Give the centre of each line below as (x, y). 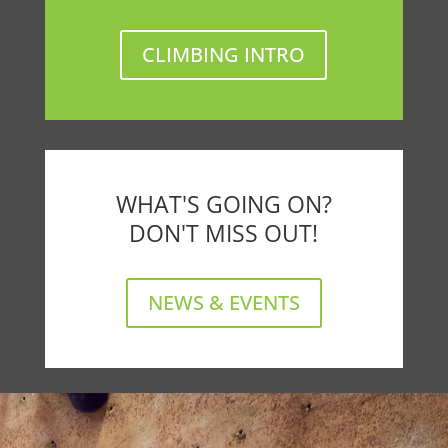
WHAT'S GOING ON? (223, 204)
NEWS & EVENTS (223, 302)
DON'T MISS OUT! (224, 233)
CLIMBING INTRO (224, 54)
